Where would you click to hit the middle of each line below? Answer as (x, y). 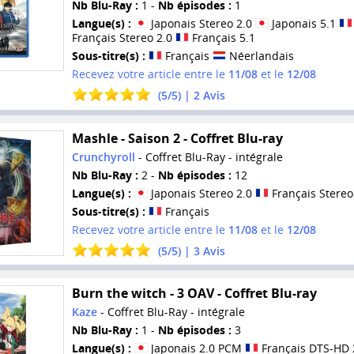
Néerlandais (260, 55)
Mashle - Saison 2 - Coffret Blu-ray (177, 138)
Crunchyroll (103, 156)
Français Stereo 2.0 (123, 37)
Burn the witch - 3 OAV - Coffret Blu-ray (194, 294)
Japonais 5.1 (303, 23)
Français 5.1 (222, 37)
